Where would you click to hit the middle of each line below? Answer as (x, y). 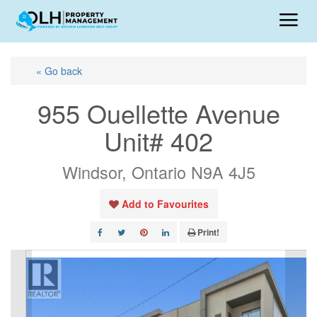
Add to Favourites (165, 204)
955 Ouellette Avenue (158, 113)
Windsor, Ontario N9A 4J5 (158, 172)
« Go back (59, 71)
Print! (208, 232)
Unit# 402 (158, 140)
